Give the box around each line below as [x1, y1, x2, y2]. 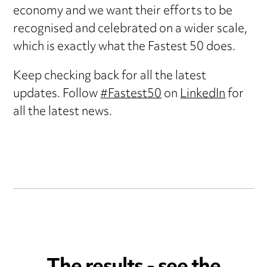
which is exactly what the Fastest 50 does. [13, 35, 236, 60]
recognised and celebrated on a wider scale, [13, 17, 248, 42]
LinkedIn [180, 82, 226, 107]
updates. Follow [13, 82, 101, 107]
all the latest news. [13, 100, 113, 125]
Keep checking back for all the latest [13, 64, 207, 89]
